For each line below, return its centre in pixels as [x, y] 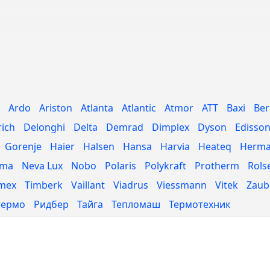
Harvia [175, 146]
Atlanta [97, 108]
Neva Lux [42, 166]
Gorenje [23, 146]
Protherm [217, 166]
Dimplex [171, 127]
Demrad [125, 127]
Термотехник [199, 204]
